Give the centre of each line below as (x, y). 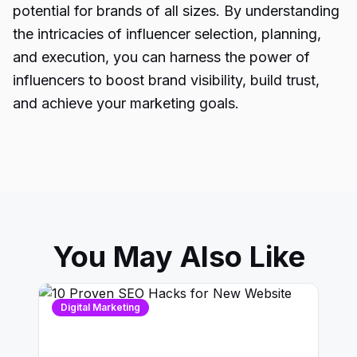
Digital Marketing (100, 307)
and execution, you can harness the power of (161, 57)
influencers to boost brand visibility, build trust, (166, 80)
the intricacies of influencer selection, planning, (167, 34)
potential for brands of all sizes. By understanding (176, 11)
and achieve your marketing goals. (126, 103)
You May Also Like (178, 257)
